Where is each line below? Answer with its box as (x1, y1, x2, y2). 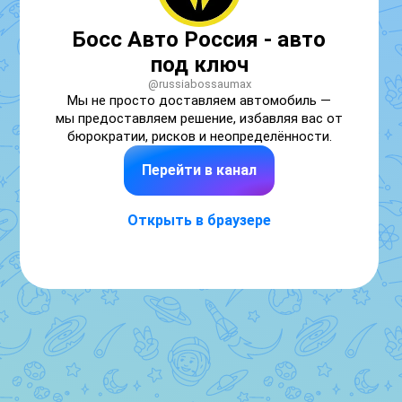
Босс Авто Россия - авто (73, 27, 326, 52)
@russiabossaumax (147, 77, 251, 91)
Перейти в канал (142, 162, 257, 179)
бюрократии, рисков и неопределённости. (66, 128, 332, 144)
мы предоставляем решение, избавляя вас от (56, 110, 343, 127)
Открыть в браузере (127, 212, 271, 229)
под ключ (150, 52, 249, 77)
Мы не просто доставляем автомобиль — (67, 92, 331, 109)
